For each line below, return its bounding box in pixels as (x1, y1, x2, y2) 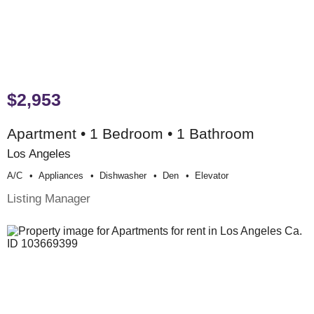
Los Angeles (7, 146, 71, 161)
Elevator (195, 170, 228, 181)
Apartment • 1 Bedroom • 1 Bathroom (7, 125, 254, 142)
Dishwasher (100, 170, 146, 181)
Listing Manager (7, 191, 90, 205)
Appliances (39, 170, 83, 181)
